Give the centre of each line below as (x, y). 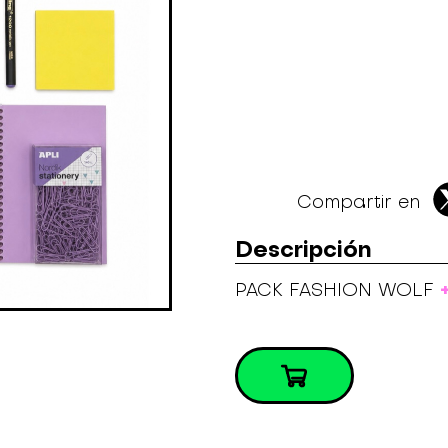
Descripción (303, 249)
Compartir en (358, 201)
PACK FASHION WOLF (337, 290)
